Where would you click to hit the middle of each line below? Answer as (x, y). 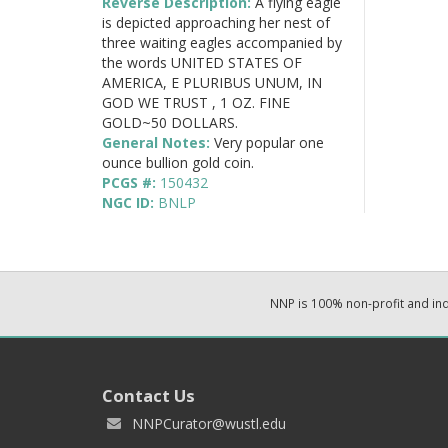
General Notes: (158, 142)
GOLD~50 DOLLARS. (170, 122)
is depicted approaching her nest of (216, 22)
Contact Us (148, 395)
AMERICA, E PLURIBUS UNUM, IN (212, 82)
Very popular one (269, 142)
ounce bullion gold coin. (178, 162)
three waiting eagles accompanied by (222, 42)
